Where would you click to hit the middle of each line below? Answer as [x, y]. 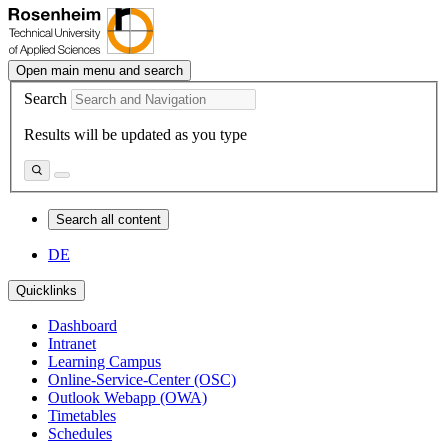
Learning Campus [104, 361]
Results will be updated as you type [135, 134]
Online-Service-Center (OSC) [142, 379]
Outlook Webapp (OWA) [127, 397]
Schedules [80, 433]
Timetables [82, 415]
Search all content [108, 219]
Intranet [72, 343]
